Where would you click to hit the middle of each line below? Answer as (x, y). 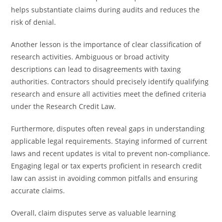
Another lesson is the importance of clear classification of (106, 44)
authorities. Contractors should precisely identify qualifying (110, 82)
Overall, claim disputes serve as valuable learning (94, 213)
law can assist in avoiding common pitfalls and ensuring (105, 178)
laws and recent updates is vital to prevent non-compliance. (111, 153)
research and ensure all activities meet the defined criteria (109, 94)
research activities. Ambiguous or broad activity (90, 57)
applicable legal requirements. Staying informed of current (109, 141)
